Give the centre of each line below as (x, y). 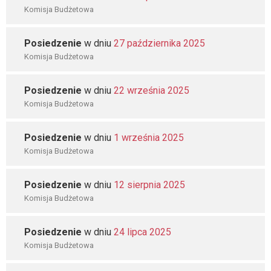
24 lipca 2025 (142, 232)
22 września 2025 (152, 90)
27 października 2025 (159, 43)
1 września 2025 (149, 138)
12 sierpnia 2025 (149, 185)
